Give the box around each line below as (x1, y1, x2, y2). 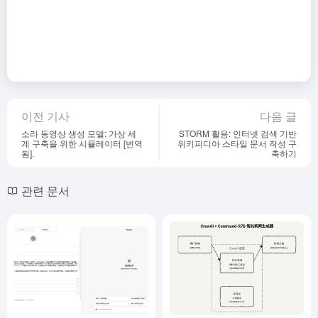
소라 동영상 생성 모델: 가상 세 (21, 126, 136, 139)
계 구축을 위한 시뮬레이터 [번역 (21, 136, 143, 149)
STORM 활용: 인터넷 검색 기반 (179, 126, 297, 139)
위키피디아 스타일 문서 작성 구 (177, 136, 297, 149)
